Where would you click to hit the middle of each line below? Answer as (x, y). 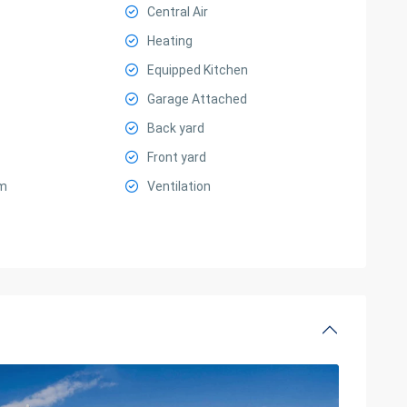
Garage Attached (198, 99)
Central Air (178, 12)
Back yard (176, 128)
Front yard (177, 157)
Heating (170, 41)
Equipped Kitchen (198, 70)
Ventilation (179, 186)
